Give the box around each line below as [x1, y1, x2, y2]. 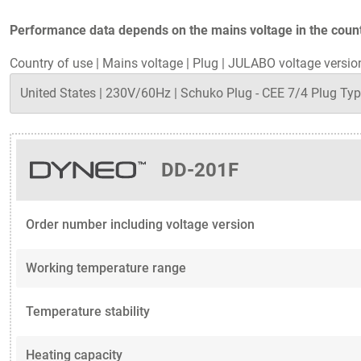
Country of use [10, 56, 93, 72]
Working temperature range [26, 260, 186, 276]
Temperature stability [26, 304, 150, 320]
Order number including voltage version [26, 217, 255, 233]
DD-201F [161, 159, 239, 182]
